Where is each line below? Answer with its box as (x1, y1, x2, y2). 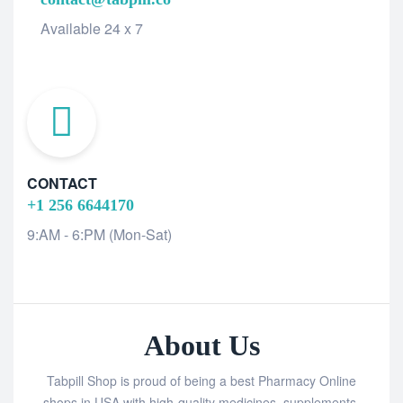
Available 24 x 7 (40, 18, 143, 40)
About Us (143, 328, 260, 362)
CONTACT (27, 172, 97, 193)
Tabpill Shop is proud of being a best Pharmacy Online (47, 371, 356, 390)
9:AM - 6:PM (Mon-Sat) (27, 223, 172, 245)
